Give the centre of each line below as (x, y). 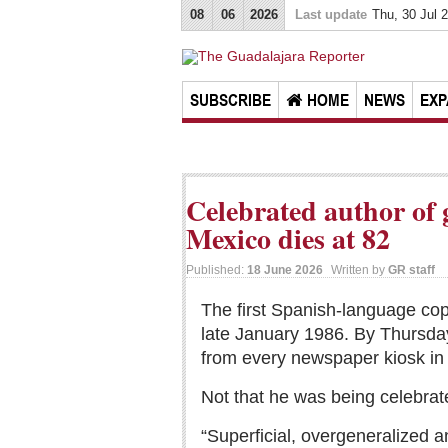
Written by (359, 270)
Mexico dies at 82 (288, 238)
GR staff (411, 270)
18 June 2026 (285, 270)
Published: (216, 270)
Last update (331, 14)
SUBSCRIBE (230, 100)
